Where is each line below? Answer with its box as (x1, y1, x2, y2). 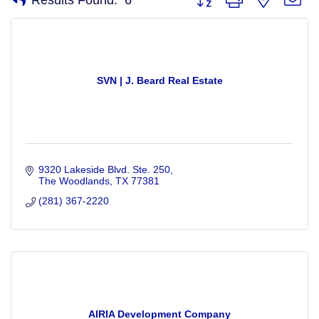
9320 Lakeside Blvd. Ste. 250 (38, 164, 170, 176)
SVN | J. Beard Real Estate (96, 75, 223, 87)
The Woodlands (38, 175, 110, 187)
